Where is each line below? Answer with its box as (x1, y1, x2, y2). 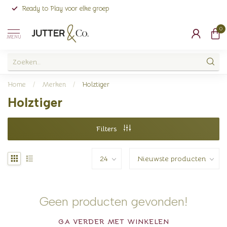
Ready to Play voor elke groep (22, 5, 109, 13)
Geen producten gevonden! (40, 194, 187, 209)
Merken (42, 80, 66, 89)
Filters (96, 124, 119, 133)
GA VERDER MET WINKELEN (58, 217, 169, 226)
